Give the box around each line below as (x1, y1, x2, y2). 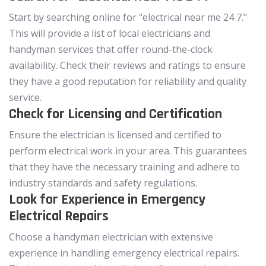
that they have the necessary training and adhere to (9, 160, 240, 173)
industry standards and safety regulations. (9, 176, 197, 189)
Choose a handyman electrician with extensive (9, 230, 213, 243)
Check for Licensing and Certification (9, 104, 222, 123)
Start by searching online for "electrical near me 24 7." (9, 10, 247, 24)
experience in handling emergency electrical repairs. (9, 246, 239, 259)
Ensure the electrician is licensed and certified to (9, 128, 221, 141)
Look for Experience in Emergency (9, 190, 205, 208)
